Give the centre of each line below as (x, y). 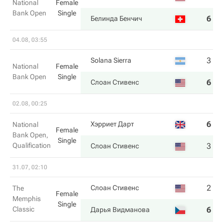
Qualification (32, 145)
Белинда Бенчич (116, 18)
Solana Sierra (111, 60)
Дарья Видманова (120, 210)
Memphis (27, 199)
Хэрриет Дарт (112, 124)
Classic (23, 209)
